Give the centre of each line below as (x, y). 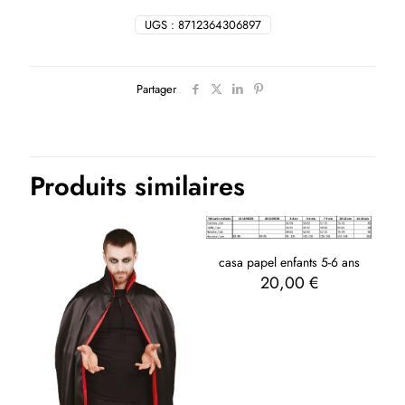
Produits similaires (137, 187)
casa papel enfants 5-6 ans (289, 262)
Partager (156, 89)
